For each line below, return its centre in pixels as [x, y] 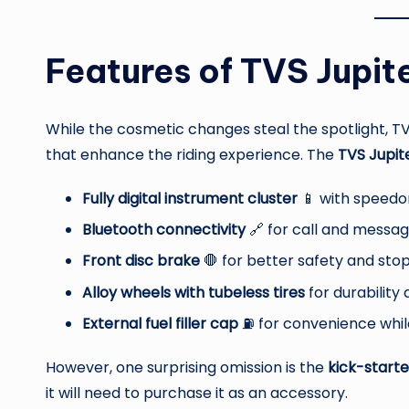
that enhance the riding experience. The [192, 154]
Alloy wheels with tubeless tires [194, 292]
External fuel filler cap [160, 324]
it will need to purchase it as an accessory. [197, 393]
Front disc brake [141, 261]
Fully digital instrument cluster [190, 198]
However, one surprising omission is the [187, 368]
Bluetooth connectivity [164, 230]
